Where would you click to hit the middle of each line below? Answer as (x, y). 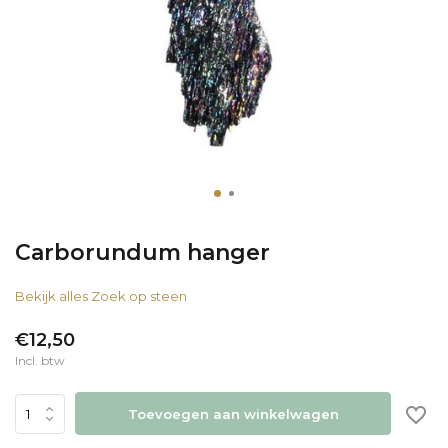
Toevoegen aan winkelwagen (233, 413)
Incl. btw (40, 360)
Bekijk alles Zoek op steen (101, 296)
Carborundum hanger (142, 252)
